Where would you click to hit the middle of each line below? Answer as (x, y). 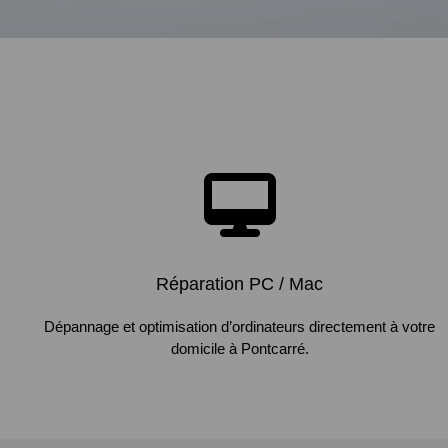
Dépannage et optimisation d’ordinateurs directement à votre (240, 326)
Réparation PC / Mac (240, 284)
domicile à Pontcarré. (239, 348)
